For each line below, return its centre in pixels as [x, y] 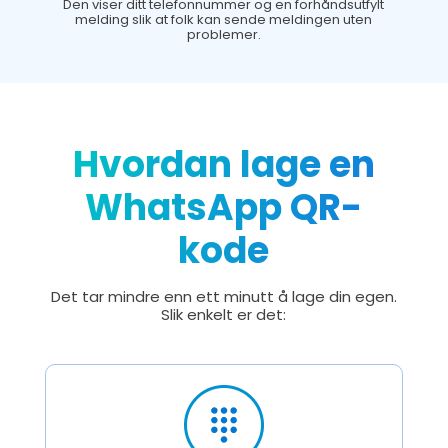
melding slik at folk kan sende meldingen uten [224, 19]
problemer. [223, 34]
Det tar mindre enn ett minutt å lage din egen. [223, 296]
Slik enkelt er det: [224, 314]
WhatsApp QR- [224, 207]
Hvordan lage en [223, 164]
